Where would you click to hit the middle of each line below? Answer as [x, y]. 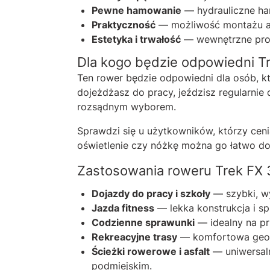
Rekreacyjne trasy [134, 237]
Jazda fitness [123, 208]
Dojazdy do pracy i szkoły [151, 193]
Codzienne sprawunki [143, 222]
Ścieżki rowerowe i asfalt [151, 251]
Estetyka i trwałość [136, 39]
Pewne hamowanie [137, 10]
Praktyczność [124, 24]
